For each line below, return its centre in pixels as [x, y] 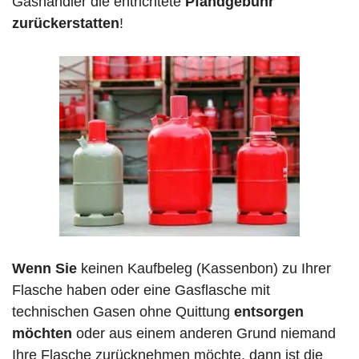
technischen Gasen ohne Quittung [123, 312]
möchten [42, 334]
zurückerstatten [66, 24]
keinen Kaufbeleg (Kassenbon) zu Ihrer [204, 269]
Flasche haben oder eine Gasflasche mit [141, 290]
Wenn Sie [44, 269]
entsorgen [269, 312]
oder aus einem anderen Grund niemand [204, 334]
